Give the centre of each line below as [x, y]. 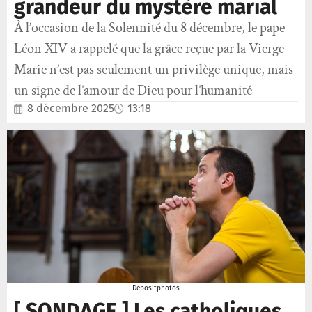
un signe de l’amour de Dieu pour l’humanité [133, 91]
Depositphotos [156, 289]
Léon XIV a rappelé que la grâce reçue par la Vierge [149, 49]
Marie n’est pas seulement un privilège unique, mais [154, 70]
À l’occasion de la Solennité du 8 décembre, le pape [149, 28]
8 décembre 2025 [71, 109]
